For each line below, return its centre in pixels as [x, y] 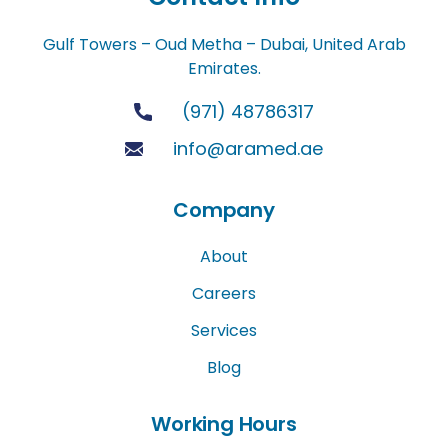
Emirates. [224, 68]
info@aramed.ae [247, 148]
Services [224, 330]
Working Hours [224, 423]
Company [224, 209]
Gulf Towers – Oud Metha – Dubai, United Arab [224, 44]
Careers [224, 293]
